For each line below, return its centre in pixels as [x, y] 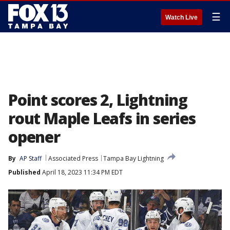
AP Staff [31, 158]
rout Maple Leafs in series [102, 118]
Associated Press [73, 158]
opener [34, 137]
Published [24, 172]
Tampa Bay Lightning [133, 158]
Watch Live [181, 17]
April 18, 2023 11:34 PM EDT [82, 172]
